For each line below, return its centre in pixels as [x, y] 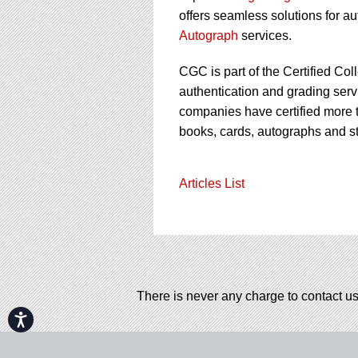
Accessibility [55, 316]
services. [265, 36]
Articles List [212, 184]
